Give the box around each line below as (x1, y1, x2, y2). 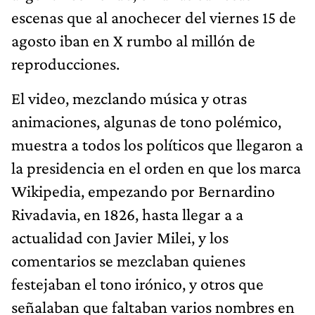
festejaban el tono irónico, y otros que (11, 274, 264, 293)
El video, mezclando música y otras (11, 88, 247, 108)
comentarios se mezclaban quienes (11, 250, 245, 270)
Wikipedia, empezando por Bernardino (11, 181, 275, 200)
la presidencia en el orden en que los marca (11, 157, 301, 177)
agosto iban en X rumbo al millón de (11, 30, 255, 50)
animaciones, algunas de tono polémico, (11, 111, 281, 131)
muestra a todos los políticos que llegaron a (11, 134, 303, 154)
